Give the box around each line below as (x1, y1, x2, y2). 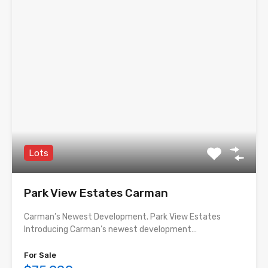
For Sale (24, 251, 56, 260)
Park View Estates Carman (24, 186, 168, 200)
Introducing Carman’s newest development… (24, 224, 197, 235)
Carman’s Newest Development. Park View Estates (24, 212, 226, 223)
